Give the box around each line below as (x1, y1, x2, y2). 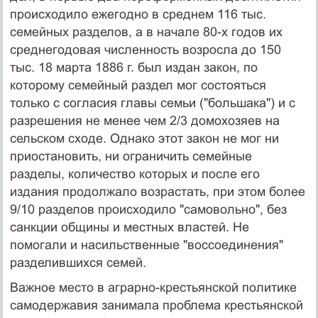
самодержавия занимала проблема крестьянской (9, 297, 303, 312)
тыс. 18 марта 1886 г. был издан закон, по (9, 60, 258, 75)
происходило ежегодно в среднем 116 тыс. (9, 6, 266, 21)
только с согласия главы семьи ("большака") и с (9, 95, 295, 110)
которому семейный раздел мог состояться (9, 77, 266, 92)
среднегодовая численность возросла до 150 (9, 42, 281, 57)
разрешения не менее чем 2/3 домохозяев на (9, 113, 280, 128)
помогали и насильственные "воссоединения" (9, 237, 283, 252)
